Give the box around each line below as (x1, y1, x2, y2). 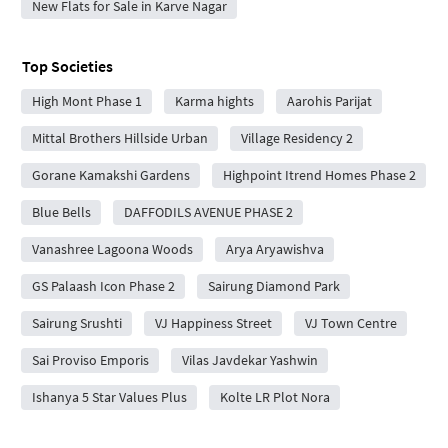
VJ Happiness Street (154, 314, 272, 333)
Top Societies (22, 56, 113, 77)
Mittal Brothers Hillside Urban (31, 129, 208, 148)
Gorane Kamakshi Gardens (31, 166, 190, 185)
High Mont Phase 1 (31, 92, 142, 111)
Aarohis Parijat (286, 92, 372, 111)
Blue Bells (31, 203, 91, 222)
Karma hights (174, 92, 254, 111)
